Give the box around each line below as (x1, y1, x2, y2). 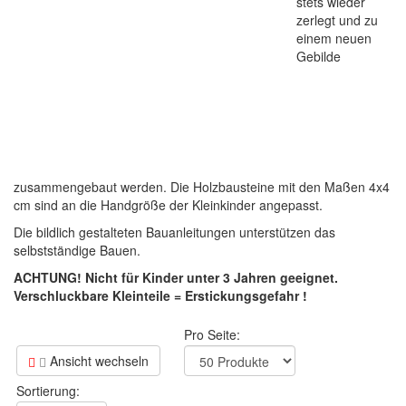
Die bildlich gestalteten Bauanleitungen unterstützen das (14, 223, 335, 242)
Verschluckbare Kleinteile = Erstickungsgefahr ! (14, 286, 307, 305)
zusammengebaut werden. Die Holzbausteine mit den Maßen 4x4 (14, 178, 390, 197)
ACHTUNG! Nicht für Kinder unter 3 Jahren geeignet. (14, 268, 338, 287)
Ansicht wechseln (46, 352, 149, 371)
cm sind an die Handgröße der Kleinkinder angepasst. (14, 196, 323, 215)
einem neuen (296, 29, 372, 48)
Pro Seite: (184, 325, 240, 344)
